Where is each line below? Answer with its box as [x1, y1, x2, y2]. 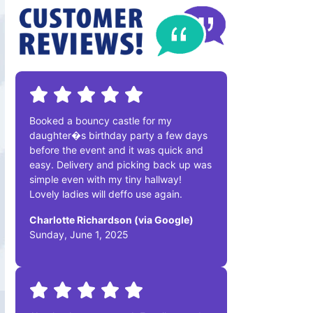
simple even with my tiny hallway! [29, 173, 182, 185]
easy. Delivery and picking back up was [29, 158, 212, 170]
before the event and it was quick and [29, 143, 203, 156]
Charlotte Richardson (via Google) [29, 213, 194, 226]
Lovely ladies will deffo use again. [29, 187, 182, 200]
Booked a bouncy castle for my [29, 114, 172, 126]
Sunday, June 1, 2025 [29, 228, 129, 240]
